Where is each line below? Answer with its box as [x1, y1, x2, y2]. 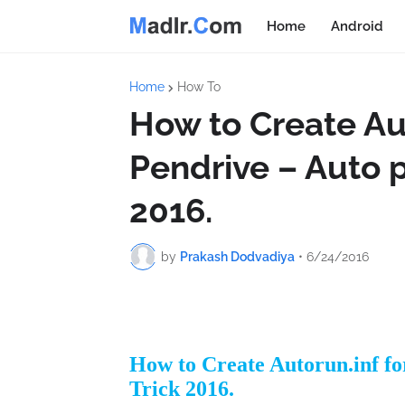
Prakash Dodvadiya [180, 249, 295, 264]
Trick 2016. [129, 377, 234, 400]
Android [331, 18, 384, 34]
